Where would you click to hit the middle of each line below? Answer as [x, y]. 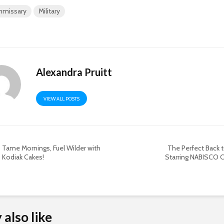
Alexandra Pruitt [74, 72]
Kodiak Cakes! [23, 157]
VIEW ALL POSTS [62, 98]
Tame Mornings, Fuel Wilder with [51, 148]
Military [49, 11]
